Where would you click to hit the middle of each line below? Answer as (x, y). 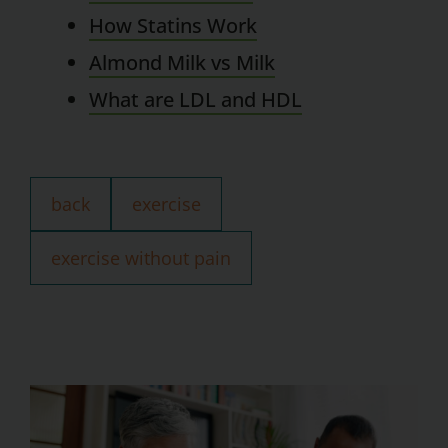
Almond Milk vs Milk (182, 62)
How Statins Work (173, 25)
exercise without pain (141, 258)
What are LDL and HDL (196, 99)
